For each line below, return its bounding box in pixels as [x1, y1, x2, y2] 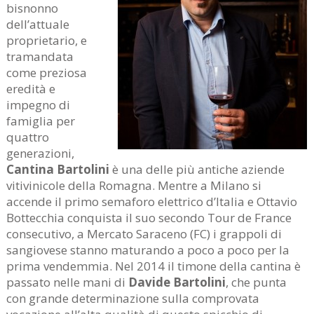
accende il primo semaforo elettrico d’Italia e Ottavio [6, 193, 297, 210]
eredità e [6, 80, 55, 97]
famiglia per [6, 112, 75, 129]
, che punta [225, 273, 287, 290]
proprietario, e [6, 32, 87, 48]
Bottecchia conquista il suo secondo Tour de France [6, 209, 292, 226]
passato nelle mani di [6, 273, 128, 290]
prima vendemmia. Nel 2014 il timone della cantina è [6, 257, 301, 274]
